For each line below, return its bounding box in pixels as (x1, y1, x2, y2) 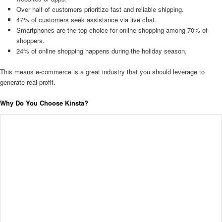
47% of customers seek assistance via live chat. (16, 14, 157, 24)
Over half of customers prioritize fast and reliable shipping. (16, 4, 184, 14)
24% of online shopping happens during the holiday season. (16, 46, 187, 55)
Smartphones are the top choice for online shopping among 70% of (16, 25, 208, 35)
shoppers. (16, 35, 45, 45)
